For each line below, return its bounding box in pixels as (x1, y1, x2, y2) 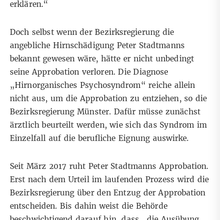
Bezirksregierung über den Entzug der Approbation (10, 188, 206, 198)
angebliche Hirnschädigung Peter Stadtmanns (10, 41, 185, 51)
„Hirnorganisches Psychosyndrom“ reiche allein (10, 81, 195, 90)
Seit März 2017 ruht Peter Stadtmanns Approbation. (10, 162, 209, 171)
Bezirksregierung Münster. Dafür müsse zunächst (10, 107, 200, 117)
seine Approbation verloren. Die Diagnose (10, 67, 168, 77)
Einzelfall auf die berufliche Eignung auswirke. (10, 134, 189, 143)
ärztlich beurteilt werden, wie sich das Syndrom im (10, 120, 207, 130)
